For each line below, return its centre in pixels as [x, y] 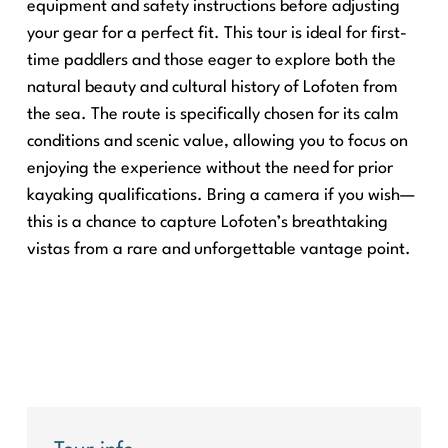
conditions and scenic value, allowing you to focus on [217, 142]
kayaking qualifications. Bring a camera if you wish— [221, 196]
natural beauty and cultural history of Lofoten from [212, 88]
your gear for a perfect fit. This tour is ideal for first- [217, 34]
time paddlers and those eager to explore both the [211, 61]
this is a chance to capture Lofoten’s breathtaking [207, 223]
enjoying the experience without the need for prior [210, 169]
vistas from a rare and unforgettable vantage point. [219, 250]
